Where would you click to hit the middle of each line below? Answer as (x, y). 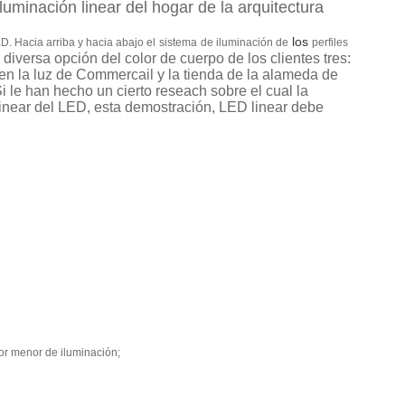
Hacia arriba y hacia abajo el (85, 42)
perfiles (330, 42)
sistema (178, 42)
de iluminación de (245, 42)
